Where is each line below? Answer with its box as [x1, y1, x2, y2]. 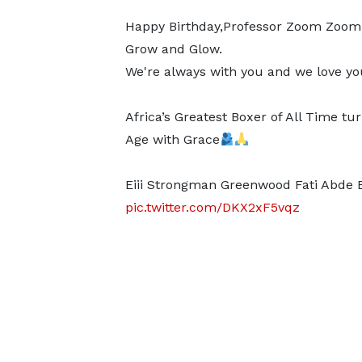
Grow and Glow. [124, 41, 222, 57]
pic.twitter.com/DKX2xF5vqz [124, 200, 300, 215]
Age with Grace [124, 132, 220, 147]
